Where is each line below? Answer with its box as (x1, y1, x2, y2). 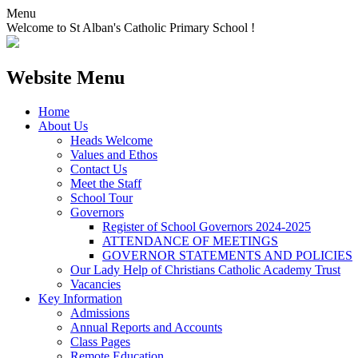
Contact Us (70, 161, 127, 176)
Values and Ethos (70, 147, 157, 161)
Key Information (38, 291, 122, 305)
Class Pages (70, 334, 130, 348)
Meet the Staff (70, 176, 141, 190)
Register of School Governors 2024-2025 (102, 219, 311, 233)
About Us (38, 118, 88, 133)
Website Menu (6, 66, 125, 88)
